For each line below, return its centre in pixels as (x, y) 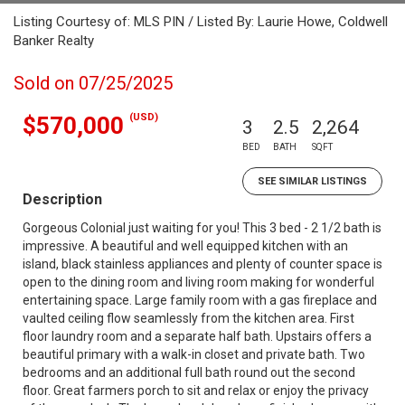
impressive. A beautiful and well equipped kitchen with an (185, 246)
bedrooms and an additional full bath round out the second (189, 372)
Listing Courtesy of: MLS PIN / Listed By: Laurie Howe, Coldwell (201, 22)
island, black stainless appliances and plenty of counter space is (202, 264)
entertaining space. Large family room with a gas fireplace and (200, 300)
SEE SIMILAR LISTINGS (312, 181)
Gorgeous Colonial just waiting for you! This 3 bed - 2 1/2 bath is (202, 228)
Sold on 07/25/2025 (93, 83)
